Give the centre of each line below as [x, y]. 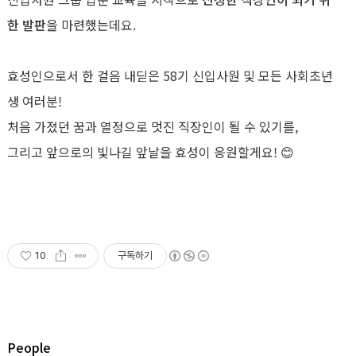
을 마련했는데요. [91, 25]
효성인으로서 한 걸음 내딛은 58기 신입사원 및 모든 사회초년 [170, 75]
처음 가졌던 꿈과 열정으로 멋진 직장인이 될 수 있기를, [153, 126]
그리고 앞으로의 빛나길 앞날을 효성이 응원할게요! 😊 [151, 152]
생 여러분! [35, 101]
